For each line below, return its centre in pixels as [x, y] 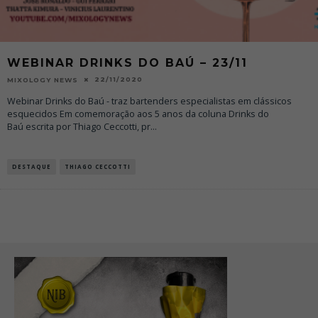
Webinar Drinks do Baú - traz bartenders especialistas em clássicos [149, 101]
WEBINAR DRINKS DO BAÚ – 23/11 [127, 62]
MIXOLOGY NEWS [43, 79]
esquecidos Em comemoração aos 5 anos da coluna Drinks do [138, 114]
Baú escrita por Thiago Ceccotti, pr [79, 126]
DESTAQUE [32, 166]
